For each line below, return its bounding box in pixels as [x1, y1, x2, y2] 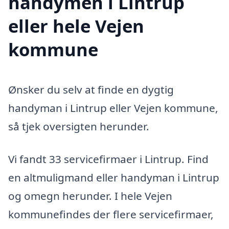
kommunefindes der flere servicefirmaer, [8, 207, 214, 221]
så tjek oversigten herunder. [8, 119, 149, 134]
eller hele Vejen [8, 14, 144, 38]
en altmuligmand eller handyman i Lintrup [8, 170, 219, 185]
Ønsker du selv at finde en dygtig [8, 82, 174, 97]
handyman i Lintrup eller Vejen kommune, [8, 101, 218, 116]
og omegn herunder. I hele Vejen [8, 188, 172, 203]
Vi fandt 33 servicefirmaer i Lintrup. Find [8, 151, 209, 166]
